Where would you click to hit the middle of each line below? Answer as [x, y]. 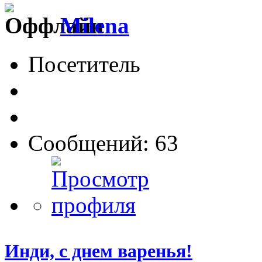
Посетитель [84, 64]
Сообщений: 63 [103, 143]
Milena [95, 25]
